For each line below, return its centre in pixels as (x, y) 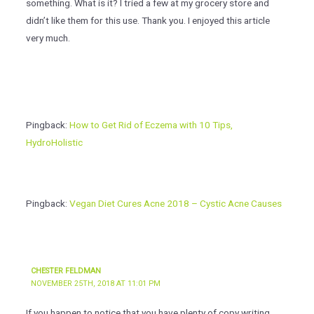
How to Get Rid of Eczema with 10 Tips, (151, 125)
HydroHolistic (54, 143)
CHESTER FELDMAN (66, 271)
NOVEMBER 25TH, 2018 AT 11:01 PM (96, 283)
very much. (48, 38)
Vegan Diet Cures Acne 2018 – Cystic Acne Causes (175, 203)
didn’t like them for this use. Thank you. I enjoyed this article (148, 21)
